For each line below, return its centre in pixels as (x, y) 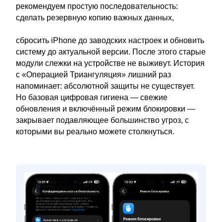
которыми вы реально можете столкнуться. (95, 132)
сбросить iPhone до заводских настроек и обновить (110, 40)
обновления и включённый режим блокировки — (106, 109)
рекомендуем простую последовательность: (97, 6)
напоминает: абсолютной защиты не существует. (105, 86)
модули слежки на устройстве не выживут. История (110, 63)
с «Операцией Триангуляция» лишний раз (93, 75)
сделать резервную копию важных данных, (95, 18)
